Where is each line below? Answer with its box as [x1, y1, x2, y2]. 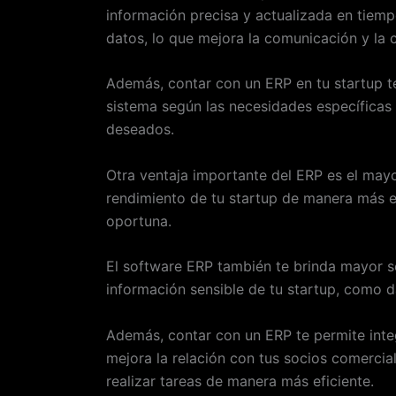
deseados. [106, 120, 174, 139]
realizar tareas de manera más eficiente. [106, 371, 374, 390]
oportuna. [106, 211, 171, 230]
